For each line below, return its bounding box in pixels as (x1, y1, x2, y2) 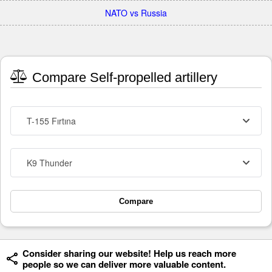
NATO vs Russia (105, 7, 167, 19)
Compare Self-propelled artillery (29, 70, 217, 86)
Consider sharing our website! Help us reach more (22, 246, 236, 260)
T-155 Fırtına (27, 115, 76, 127)
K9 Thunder (27, 157, 72, 169)
